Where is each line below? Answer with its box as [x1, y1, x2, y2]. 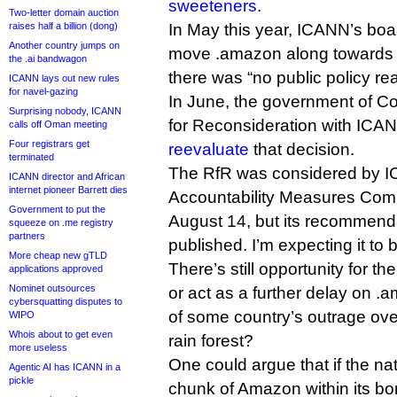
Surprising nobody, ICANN [9, 105, 121, 116]
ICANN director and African [9, 171, 125, 182]
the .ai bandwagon [9, 53, 87, 64]
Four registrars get [9, 138, 90, 149]
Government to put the [9, 204, 105, 214]
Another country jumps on [9, 40, 120, 51]
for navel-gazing [9, 86, 78, 97]
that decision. [249, 140, 354, 159]
